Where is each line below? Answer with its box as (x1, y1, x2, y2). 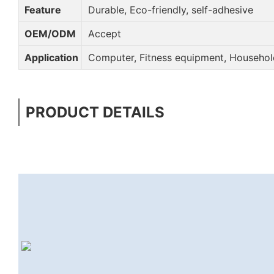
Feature (21, 3, 61, 16)
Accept (84, 27, 121, 40)
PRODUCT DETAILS (26, 103, 165, 121)
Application (21, 51, 78, 64)
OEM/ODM (21, 27, 76, 40)
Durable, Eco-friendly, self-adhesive (84, 3, 253, 16)
